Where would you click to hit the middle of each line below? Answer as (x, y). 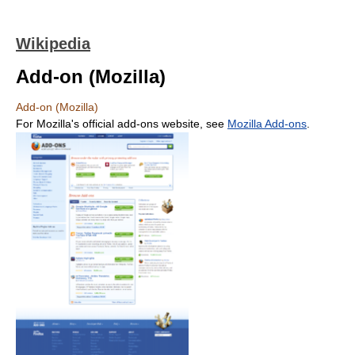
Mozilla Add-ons (267, 124)
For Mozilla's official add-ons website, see (122, 124)
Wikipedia (53, 44)
